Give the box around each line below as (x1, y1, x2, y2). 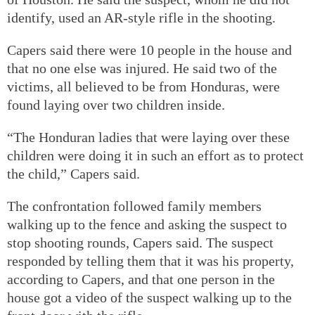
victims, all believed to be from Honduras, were (7, 78, 280, 94)
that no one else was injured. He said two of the (7, 60, 277, 76)
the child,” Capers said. (7, 165, 140, 181)
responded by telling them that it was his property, (7, 252, 294, 269)
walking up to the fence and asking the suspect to (7, 216, 287, 232)
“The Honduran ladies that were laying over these (7, 129, 290, 145)
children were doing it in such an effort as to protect (7, 147, 304, 163)
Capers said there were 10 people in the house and (7, 41, 292, 58)
